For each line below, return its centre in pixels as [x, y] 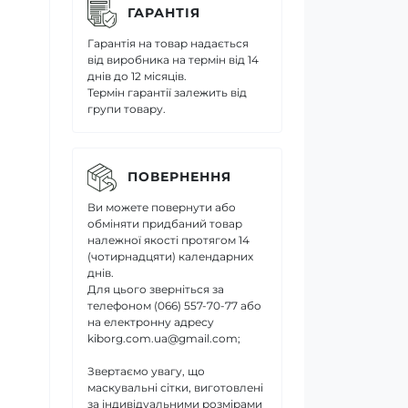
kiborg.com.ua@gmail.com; [164, 338]
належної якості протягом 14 [168, 240]
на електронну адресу [151, 321]
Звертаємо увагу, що [146, 371]
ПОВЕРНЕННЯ [179, 177]
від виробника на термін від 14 [173, 59]
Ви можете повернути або [162, 207]
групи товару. [127, 108]
